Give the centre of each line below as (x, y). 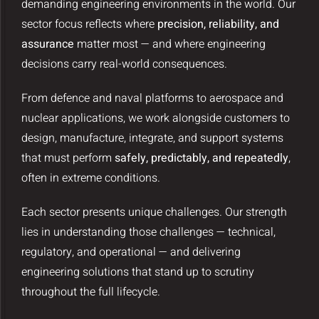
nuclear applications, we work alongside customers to (155, 119)
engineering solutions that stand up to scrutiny (137, 272)
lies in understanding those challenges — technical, (148, 232)
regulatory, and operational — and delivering (131, 252)
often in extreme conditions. (90, 178)
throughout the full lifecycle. (90, 292)
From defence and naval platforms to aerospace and (152, 99)
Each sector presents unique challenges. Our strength (154, 213)
